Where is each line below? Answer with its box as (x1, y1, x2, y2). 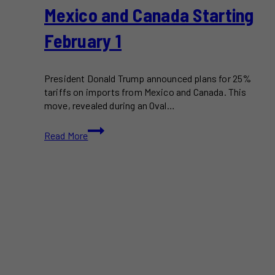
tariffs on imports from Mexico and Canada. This (44, 86, 247, 98)
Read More (44, 130, 88, 142)
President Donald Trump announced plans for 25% (44, 72, 252, 85)
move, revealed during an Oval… (44, 99, 175, 112)
